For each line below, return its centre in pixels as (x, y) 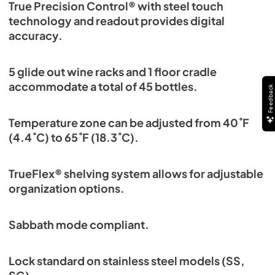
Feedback (270, 98)
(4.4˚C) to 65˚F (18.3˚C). (74, 137)
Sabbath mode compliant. (79, 224)
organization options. (67, 188)
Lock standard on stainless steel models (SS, (126, 261)
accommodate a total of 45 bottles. (103, 86)
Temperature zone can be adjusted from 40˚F (129, 122)
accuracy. (36, 35)
